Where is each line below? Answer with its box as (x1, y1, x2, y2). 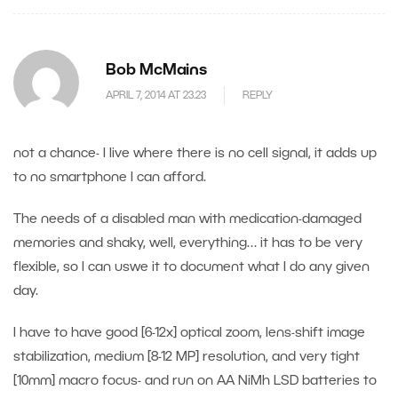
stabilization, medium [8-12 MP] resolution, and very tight (13, 351, 360, 364)
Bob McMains (106, 64, 207, 78)
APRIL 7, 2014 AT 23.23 (106, 90, 206, 100)
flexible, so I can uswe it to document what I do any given (13, 261, 370, 275)
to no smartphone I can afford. (13, 171, 206, 185)
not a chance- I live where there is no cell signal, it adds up (13, 147, 377, 161)
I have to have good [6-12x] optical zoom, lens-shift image (13, 327, 365, 340)
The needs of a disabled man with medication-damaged (13, 213, 362, 227)
